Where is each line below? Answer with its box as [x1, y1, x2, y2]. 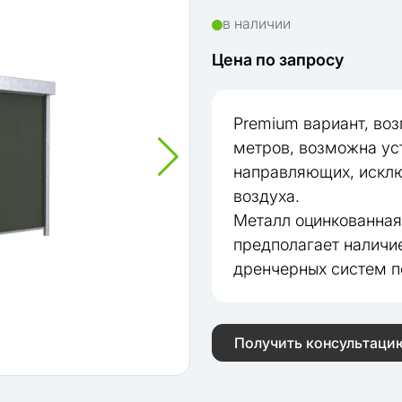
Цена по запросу [212, 50, 344, 69]
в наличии [223, 14, 291, 32]
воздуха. [233, 187, 300, 205]
